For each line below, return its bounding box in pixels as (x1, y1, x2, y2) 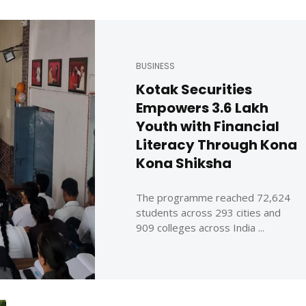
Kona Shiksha (136, 153, 232, 173)
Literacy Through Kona (136, 135, 297, 154)
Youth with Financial (136, 116, 279, 136)
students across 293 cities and (136, 205, 281, 219)
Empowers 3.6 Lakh (136, 98, 268, 117)
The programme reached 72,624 (136, 190, 290, 204)
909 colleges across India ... (136, 220, 264, 234)
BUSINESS (136, 59, 175, 72)
